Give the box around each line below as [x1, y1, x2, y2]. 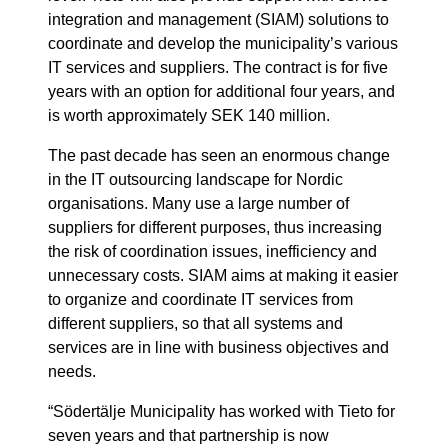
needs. [48, 363, 96, 381]
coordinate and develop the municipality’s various [48, 35, 398, 53]
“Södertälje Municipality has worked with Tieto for [48, 403, 395, 421]
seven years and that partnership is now [48, 427, 329, 445]
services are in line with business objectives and [48, 339, 389, 357]
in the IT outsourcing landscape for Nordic [48, 171, 343, 189]
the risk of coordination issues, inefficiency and [48, 243, 377, 261]
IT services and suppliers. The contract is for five [48, 59, 388, 77]
